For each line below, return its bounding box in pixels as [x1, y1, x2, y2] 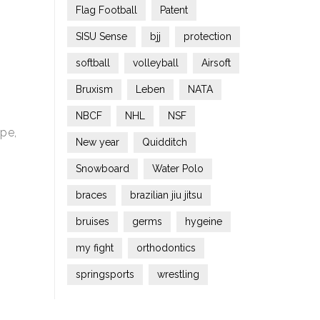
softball [75, 57, 110, 69]
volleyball [132, 57, 179, 69]
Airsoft [201, 57, 231, 69]
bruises [75, 216, 109, 227]
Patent [159, 4, 188, 16]
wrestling [156, 269, 199, 280]
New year [75, 136, 119, 148]
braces [75, 189, 107, 201]
